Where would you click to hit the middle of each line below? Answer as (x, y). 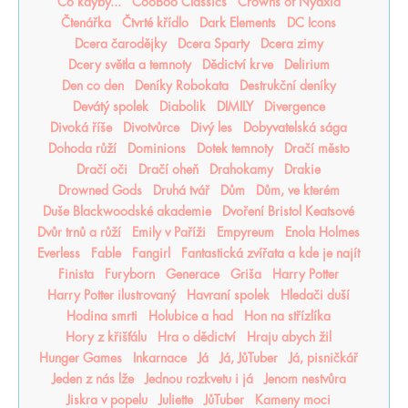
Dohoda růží (82, 148)
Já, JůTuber (249, 358)
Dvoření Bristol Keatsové (288, 211)
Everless (59, 253)
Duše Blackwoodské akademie (127, 211)
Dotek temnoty (235, 148)
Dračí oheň (168, 169)
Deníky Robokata (181, 86)
